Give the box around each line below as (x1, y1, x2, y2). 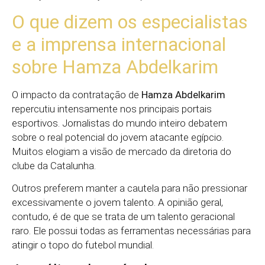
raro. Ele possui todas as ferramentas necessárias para (12, 225, 251, 237)
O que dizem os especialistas (12, 10, 248, 33)
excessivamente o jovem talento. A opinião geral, (12, 196, 223, 209)
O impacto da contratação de (12, 88, 141, 101)
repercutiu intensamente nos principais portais (12, 102, 212, 115)
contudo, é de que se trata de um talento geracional (12, 211, 235, 223)
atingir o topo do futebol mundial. (12, 239, 154, 251)
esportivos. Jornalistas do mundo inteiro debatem (12, 117, 227, 129)
